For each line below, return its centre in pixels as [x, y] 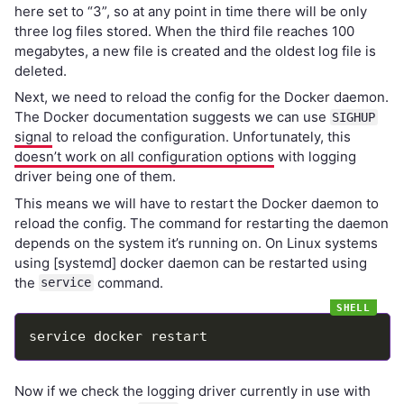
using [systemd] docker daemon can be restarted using [190, 262]
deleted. [40, 70]
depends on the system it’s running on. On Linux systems [196, 243]
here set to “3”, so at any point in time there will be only [190, 11]
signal [33, 137]
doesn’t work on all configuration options [144, 156]
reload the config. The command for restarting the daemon [201, 223]
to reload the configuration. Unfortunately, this [201, 137]
